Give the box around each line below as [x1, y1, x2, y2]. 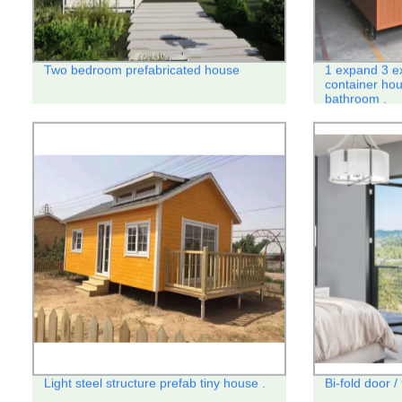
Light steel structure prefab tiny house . [43, 375, 266, 390]
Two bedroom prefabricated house [43, 62, 240, 77]
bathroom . [324, 91, 387, 106]
